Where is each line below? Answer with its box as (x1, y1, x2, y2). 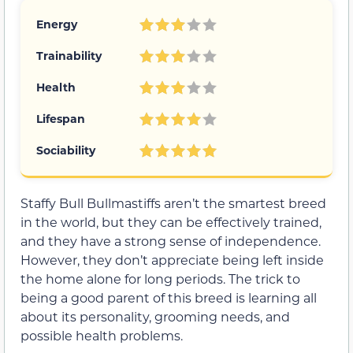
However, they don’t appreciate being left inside (20, 251, 324, 269)
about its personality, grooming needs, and (20, 308, 290, 325)
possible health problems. (20, 327, 183, 344)
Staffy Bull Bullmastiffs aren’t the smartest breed (20, 195, 326, 212)
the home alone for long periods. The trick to (20, 270, 300, 288)
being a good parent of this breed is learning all (20, 289, 317, 307)
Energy (36, 17, 77, 32)
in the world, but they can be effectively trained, (20, 214, 321, 231)
